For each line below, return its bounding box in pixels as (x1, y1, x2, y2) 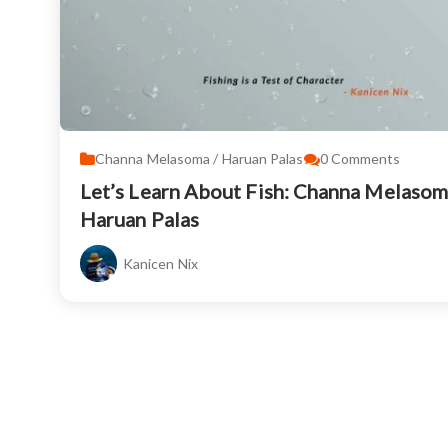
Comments (330, 150, 401, 168)
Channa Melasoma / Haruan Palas (95, 150, 304, 168)
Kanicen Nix (123, 255, 198, 273)
